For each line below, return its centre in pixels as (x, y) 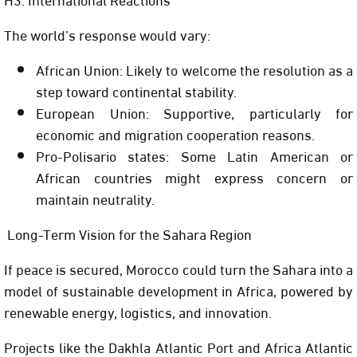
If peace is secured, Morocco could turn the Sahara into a (178, 269)
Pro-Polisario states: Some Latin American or (194, 155)
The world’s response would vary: (107, 34)
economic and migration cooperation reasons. (175, 134)
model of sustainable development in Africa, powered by (178, 290)
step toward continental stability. (136, 91)
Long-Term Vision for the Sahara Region (128, 233)
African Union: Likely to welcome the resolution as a (194, 69)
